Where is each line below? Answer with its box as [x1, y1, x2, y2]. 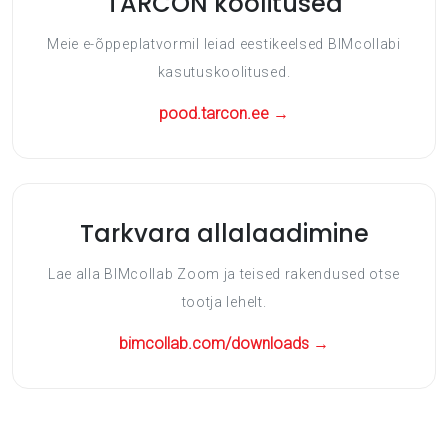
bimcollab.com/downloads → [119, 333, 329, 353]
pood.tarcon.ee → [159, 103, 289, 123]
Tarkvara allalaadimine [79, 216, 369, 250]
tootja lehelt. [181, 293, 267, 310]
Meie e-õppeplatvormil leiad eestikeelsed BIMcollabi [47, 35, 401, 52]
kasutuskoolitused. [157, 63, 291, 80]
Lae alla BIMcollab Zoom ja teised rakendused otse [47, 265, 401, 282]
